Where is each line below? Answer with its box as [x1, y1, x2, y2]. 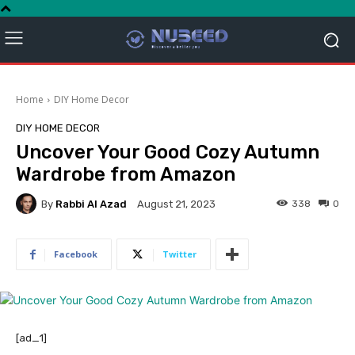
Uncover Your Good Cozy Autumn [16, 141, 319, 164]
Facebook [54, 248, 97, 261]
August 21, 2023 [137, 198, 216, 211]
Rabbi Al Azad [55, 197, 127, 210]
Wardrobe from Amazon [16, 163, 235, 186]
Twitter [162, 248, 197, 261]
